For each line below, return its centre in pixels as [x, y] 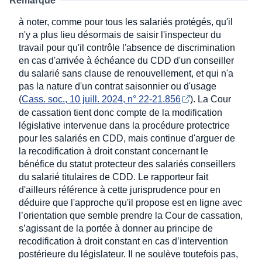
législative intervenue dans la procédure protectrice [124, 125]
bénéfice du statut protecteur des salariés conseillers [127, 164]
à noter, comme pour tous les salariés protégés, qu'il [126, 22]
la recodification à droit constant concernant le [113, 151]
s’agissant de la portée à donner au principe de [116, 228]
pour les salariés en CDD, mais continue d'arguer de [127, 138]
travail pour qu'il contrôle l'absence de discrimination [127, 48]
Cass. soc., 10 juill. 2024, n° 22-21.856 [101, 99]
